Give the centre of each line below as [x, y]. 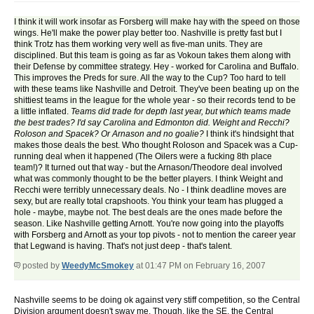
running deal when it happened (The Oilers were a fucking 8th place [143, 157]
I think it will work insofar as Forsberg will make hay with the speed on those [157, 22]
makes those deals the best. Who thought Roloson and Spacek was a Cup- [156, 145]
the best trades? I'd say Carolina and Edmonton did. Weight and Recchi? [152, 123]
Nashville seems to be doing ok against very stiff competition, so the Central [157, 300]
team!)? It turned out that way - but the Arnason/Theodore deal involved [148, 168]
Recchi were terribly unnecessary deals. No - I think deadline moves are [150, 190]
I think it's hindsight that [249, 134]
